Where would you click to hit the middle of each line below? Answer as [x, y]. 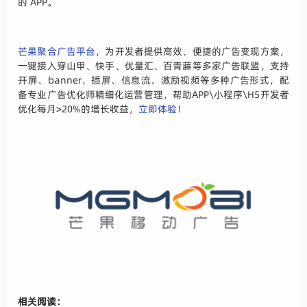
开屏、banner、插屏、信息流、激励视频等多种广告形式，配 [153, 81]
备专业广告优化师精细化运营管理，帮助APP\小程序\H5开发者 [153, 95]
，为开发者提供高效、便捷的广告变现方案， [192, 52]
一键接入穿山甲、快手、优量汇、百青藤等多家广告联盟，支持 [153, 66]
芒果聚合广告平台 [57, 52]
